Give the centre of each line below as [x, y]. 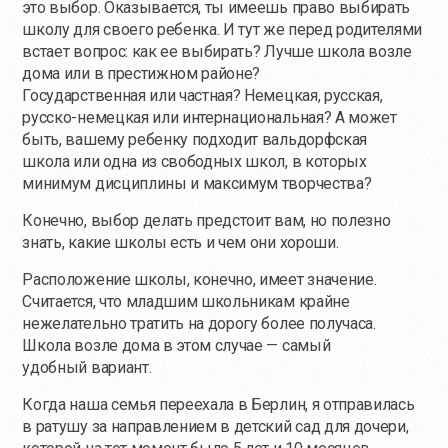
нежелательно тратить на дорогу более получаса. [199, 323]
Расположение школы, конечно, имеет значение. [199, 279]
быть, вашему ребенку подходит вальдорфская [194, 139]
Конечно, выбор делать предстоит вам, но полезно [206, 220]
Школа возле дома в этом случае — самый [176, 345]
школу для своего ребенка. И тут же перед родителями [222, 29]
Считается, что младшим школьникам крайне [186, 301]
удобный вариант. [87, 367]
